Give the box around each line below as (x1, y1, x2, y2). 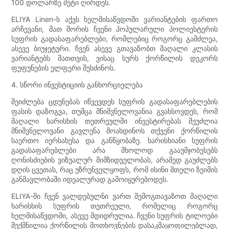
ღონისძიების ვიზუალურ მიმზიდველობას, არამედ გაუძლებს (11, 155, 218, 164)
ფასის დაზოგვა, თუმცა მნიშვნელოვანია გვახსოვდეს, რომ (11, 106, 218, 116)
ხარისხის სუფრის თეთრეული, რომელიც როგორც (11, 201, 218, 210)
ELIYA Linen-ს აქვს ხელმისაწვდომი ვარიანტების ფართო (11, 14, 218, 24)
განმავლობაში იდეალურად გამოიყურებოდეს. (11, 174, 169, 184)
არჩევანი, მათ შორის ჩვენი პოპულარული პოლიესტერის (11, 24, 218, 33)
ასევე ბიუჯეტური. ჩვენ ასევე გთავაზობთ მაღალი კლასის (11, 43, 218, 53)
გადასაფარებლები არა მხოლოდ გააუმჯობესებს (11, 145, 218, 154)
